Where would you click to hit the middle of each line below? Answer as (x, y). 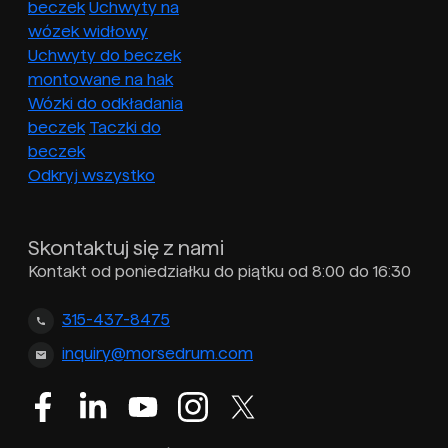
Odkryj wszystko (91, 176)
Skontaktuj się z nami (126, 248)
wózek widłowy (88, 32)
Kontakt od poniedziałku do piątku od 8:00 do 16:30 (219, 272)
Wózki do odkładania (105, 104)
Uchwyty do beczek (104, 56)
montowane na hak (100, 80)
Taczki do (125, 128)
